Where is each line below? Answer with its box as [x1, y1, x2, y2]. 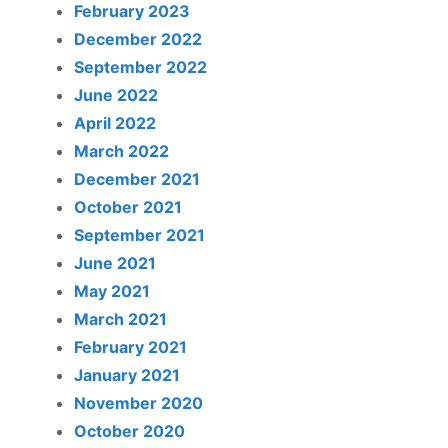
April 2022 [74, 113, 156, 133]
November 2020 [74, 393, 203, 413]
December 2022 [74, 29, 202, 49]
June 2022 [74, 85, 158, 105]
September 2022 [74, 57, 207, 77]
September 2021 [74, 225, 205, 245]
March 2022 [74, 141, 169, 161]
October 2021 [74, 197, 182, 217]
